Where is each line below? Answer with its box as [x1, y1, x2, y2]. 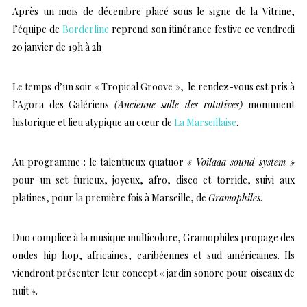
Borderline [60, 22, 110, 36]
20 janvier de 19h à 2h [12, 40, 101, 53]
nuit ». [12, 284, 38, 297]
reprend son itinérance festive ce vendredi [109, 22, 295, 36]
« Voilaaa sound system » [187, 155, 295, 169]
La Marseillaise [172, 115, 236, 129]
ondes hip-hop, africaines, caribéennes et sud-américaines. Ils [12, 248, 295, 262]
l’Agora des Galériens [12, 97, 114, 111]
